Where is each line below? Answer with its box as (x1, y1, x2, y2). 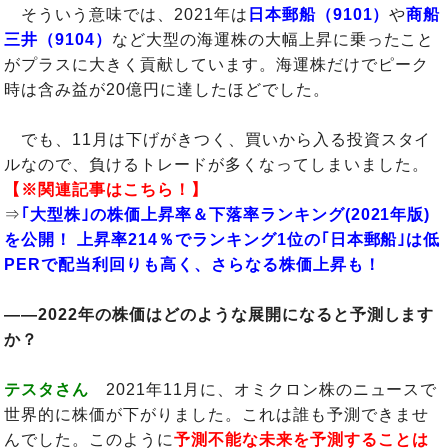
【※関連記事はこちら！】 (4, 180, 208, 198)
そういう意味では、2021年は (4, 5, 248, 23)
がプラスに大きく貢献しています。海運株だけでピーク (4, 55, 429, 73)
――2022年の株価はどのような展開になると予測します (4, 305, 435, 323)
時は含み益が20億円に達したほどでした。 (4, 80, 330, 98)
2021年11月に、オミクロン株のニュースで (89, 380, 438, 398)
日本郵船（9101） (247, 5, 390, 23)
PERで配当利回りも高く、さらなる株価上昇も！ (4, 255, 381, 273)
